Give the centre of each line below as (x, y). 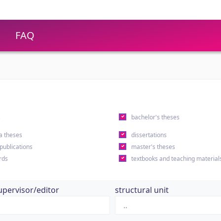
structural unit (142, 190)
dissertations (149, 135)
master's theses (153, 147)
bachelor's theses (155, 117)
